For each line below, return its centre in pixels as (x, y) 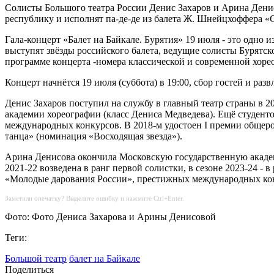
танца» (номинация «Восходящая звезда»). (94, 136)
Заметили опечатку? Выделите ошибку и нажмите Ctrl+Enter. (94, 198)
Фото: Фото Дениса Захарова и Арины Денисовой (110, 217)
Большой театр (36, 259)
